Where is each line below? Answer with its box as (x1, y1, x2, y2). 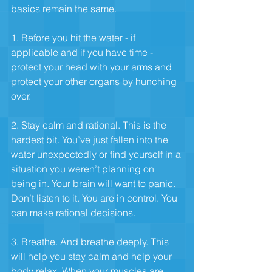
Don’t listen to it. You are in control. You (11, 191, 180, 204)
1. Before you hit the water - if (11, 31, 138, 44)
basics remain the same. (11, 2, 117, 15)
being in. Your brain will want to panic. (11, 177, 178, 189)
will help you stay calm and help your (11, 250, 174, 262)
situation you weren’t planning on (11, 162, 157, 175)
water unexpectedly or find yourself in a (11, 148, 183, 160)
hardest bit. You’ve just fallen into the (11, 133, 171, 146)
